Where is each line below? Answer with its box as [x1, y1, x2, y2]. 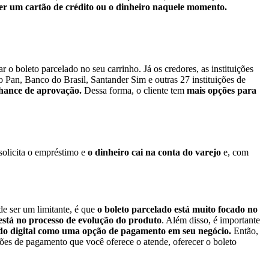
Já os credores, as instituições [144, 64, 253, 74]
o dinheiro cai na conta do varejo [88, 147, 221, 157]
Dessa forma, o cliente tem [82, 85, 187, 96]
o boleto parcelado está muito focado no [97, 204, 258, 215]
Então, [234, 226, 258, 237]
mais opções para [187, 85, 256, 96]
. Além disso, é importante [162, 215, 260, 226]
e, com [221, 147, 249, 157]
